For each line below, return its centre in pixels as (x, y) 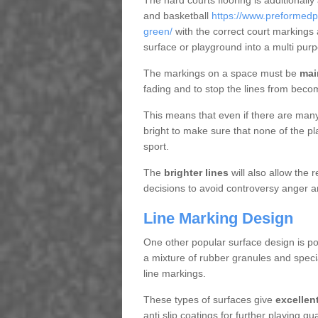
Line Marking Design (218, 219)
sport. (156, 147)
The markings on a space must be (221, 73)
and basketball (177, 16)
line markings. (174, 274)
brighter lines (196, 173)
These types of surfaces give (209, 300)
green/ (158, 32)
